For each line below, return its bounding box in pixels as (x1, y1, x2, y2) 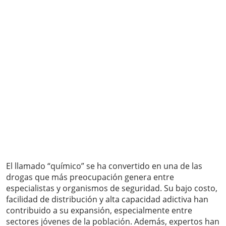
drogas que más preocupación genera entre (6, 172, 174, 183)
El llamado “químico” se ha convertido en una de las (6, 160, 202, 172)
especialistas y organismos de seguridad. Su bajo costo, (6, 183, 217, 194)
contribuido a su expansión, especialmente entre (6, 205, 192, 216)
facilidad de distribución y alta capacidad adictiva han (6, 194, 208, 205)
